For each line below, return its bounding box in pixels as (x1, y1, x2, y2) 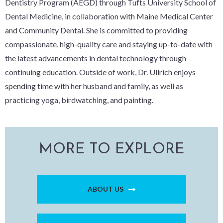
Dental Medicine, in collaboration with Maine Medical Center (5, 11, 213, 21)
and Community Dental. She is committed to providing (5, 25, 188, 35)
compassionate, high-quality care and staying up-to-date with (5, 39, 213, 49)
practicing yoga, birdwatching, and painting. (5, 95, 153, 105)
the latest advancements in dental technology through (5, 53, 186, 63)
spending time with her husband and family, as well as (5, 81, 183, 91)
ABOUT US (88, 184, 123, 193)
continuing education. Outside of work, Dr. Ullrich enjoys (5, 67, 196, 77)
